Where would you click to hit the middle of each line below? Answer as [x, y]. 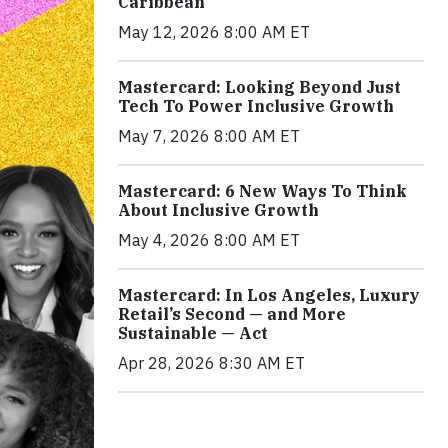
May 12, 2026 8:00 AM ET [214, 32]
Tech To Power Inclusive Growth [256, 106]
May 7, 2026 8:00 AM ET [209, 136]
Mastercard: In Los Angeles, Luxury [269, 295]
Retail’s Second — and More [232, 314]
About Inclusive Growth [218, 210]
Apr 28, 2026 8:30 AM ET [211, 363]
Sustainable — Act [193, 333]
